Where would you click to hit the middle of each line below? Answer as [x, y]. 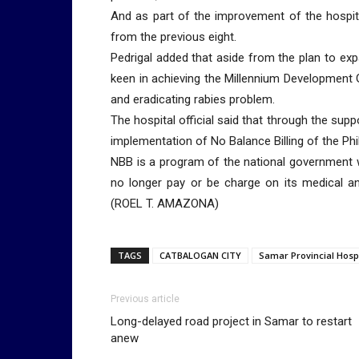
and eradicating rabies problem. [193, 99]
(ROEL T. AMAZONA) [165, 204]
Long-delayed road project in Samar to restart [231, 321]
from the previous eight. [173, 37]
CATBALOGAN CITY [200, 255]
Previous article [145, 299]
